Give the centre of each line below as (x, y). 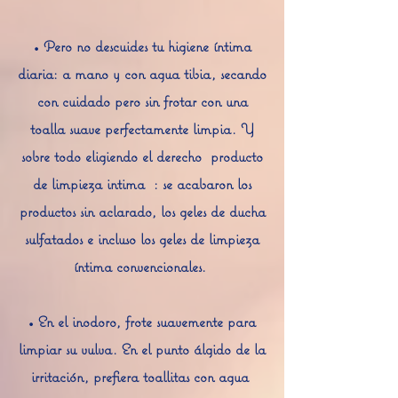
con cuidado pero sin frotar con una (142, 101)
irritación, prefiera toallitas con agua (140, 377)
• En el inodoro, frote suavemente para (142, 322)
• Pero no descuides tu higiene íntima (142, 46)
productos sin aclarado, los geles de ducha (142, 211)
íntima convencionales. (140, 267)
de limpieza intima (89, 184)
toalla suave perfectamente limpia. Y (142, 129)
